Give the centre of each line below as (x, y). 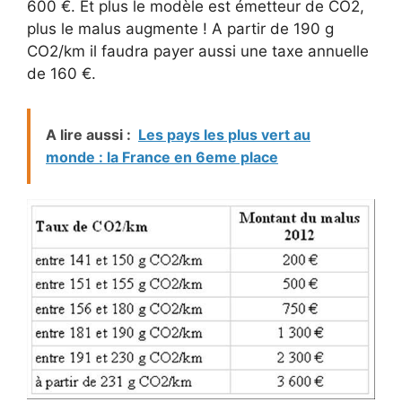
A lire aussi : (88, 134)
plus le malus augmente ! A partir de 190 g (180, 29)
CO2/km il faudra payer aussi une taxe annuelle (198, 52)
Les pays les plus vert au (224, 134)
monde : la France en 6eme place (162, 157)
